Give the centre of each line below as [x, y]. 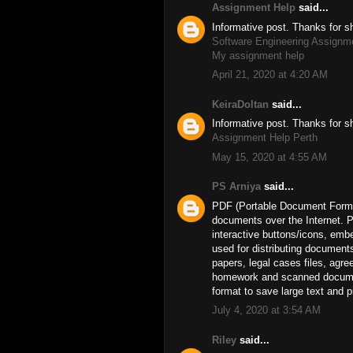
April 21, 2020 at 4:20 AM [270, 74]
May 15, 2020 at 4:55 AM [269, 157]
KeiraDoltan [240, 104]
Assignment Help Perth [265, 137]
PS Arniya [236, 186]
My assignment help [258, 55]
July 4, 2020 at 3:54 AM [266, 310]
